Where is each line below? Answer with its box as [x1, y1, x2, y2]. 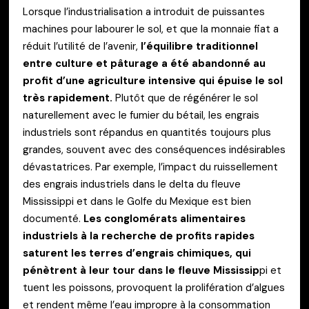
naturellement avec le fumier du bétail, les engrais [23, 108, 259, 123]
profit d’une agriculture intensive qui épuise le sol [23, 74, 283, 88]
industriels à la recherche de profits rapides [23, 229, 255, 243]
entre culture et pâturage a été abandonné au [23, 57, 266, 71]
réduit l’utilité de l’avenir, [23, 39, 138, 54]
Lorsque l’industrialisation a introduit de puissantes [23, 5, 265, 19]
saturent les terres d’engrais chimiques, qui [23, 246, 251, 261]
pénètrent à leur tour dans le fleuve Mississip [23, 263, 259, 278]
